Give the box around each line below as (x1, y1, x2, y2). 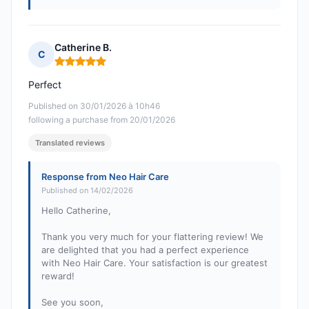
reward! (41, 270, 74, 282)
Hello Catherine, (41, 205, 111, 217)
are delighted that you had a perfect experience (41, 244, 249, 256)
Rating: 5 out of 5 (54, 60, 137, 74)
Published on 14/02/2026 (41, 186, 133, 196)
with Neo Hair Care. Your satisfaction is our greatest (41, 257, 268, 269)
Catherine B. (54, 41, 112, 54)
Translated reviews (35, 138, 105, 148)
